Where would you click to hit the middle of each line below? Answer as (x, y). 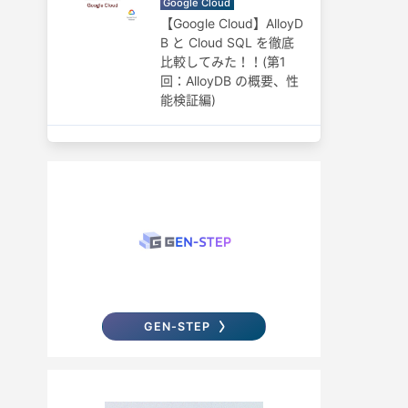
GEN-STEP (178, 326)
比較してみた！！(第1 (223, 61)
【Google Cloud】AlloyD (231, 23)
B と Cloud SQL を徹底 (227, 42)
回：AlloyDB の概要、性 (229, 80)
